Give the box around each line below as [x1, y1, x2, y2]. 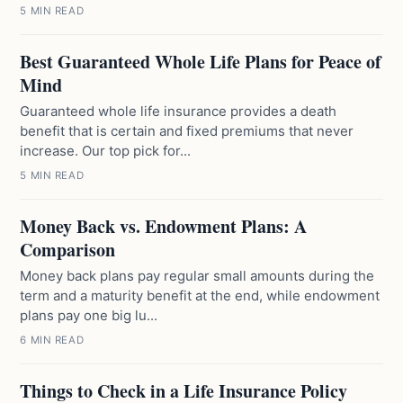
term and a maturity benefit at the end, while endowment [20, 287, 381, 304]
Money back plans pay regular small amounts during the [20, 267, 375, 284]
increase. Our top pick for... [20, 142, 192, 159]
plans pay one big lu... [20, 307, 158, 324]
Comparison [20, 237, 116, 263]
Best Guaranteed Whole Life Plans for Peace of [20, 49, 382, 75]
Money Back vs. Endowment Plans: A [20, 213, 308, 239]
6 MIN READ [20, 334, 85, 346]
